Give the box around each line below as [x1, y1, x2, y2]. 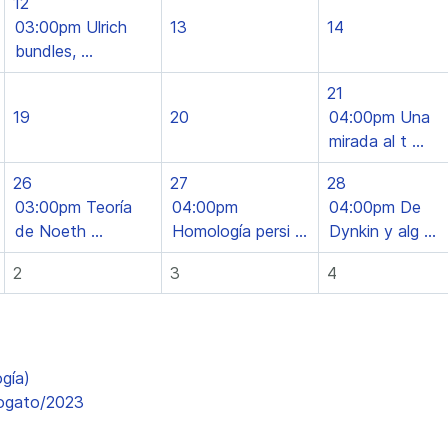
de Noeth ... [15, 221, 103, 241]
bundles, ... [15, 41, 93, 61]
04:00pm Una [329, 107, 430, 127]
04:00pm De [329, 197, 421, 217]
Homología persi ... [172, 221, 307, 241]
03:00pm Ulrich [15, 17, 127, 37]
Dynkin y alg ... [329, 221, 436, 241]
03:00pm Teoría [15, 197, 132, 217]
